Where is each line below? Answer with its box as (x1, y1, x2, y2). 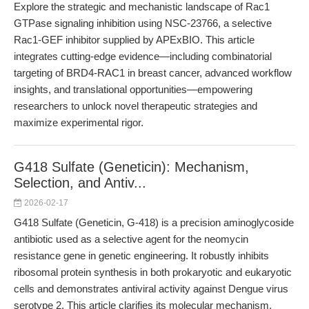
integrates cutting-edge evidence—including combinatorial (14, 50, 272, 62)
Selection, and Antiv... (14, 175, 146, 190)
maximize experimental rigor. (14, 117, 143, 128)
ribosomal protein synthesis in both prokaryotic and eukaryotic (14, 266, 292, 278)
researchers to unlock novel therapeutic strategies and (14, 100, 257, 112)
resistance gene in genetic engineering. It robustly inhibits (14, 250, 269, 261)
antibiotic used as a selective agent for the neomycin (14, 233, 248, 245)
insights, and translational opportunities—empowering (14, 83, 252, 95)
